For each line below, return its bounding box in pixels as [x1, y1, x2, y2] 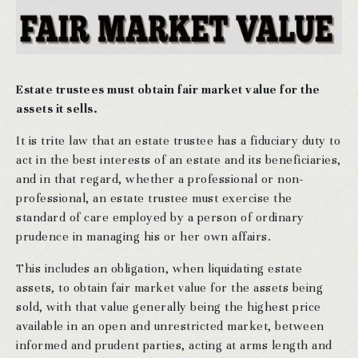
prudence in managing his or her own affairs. [16, 229, 271, 244]
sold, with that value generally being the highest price [16, 299, 321, 314]
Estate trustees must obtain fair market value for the [16, 82, 320, 97]
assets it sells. [16, 101, 97, 116]
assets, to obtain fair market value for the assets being [16, 280, 323, 295]
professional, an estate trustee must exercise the [16, 190, 292, 205]
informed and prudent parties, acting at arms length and [16, 337, 332, 352]
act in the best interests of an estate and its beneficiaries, [16, 152, 341, 167]
